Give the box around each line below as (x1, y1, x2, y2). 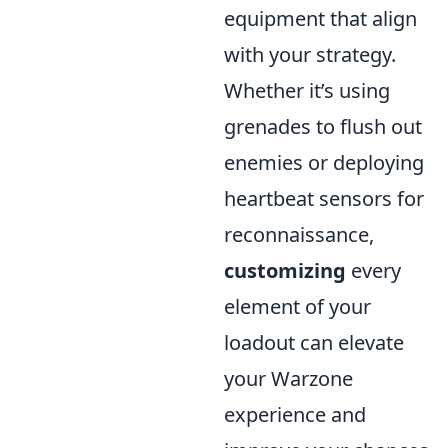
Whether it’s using (224, 76, 390, 104)
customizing (224, 256, 346, 284)
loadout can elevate (224, 328, 404, 356)
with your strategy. (224, 40, 396, 68)
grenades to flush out (224, 112, 422, 140)
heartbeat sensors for (224, 184, 424, 212)
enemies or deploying (224, 148, 424, 176)
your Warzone (224, 364, 353, 392)
